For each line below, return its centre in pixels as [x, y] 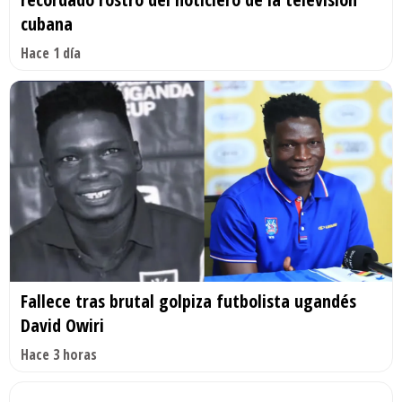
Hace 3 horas [59, 354]
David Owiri [62, 325]
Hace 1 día [51, 53]
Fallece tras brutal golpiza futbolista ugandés [188, 301]
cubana [47, 24]
